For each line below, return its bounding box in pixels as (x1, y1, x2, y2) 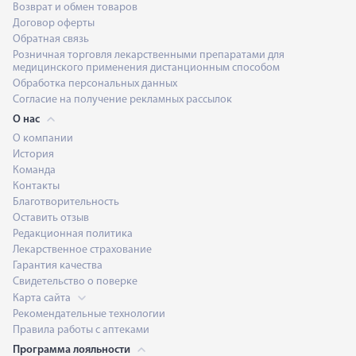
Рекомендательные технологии (13, 308, 165, 320)
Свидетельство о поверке (13, 275, 137, 288)
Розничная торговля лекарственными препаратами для (13, 48, 284, 61)
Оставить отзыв (13, 211, 89, 224)
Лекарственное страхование (13, 243, 152, 256)
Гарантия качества (13, 259, 103, 272)
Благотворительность (13, 195, 119, 208)
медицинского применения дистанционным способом (13, 61, 280, 74)
